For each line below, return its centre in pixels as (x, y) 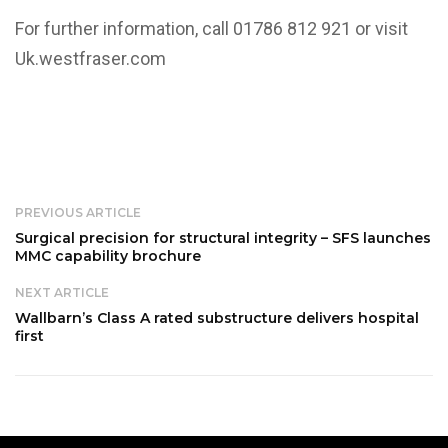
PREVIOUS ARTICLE (78, 213)
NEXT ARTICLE (62, 293)
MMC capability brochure (108, 256)
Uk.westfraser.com (90, 59)
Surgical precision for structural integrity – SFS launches (223, 238)
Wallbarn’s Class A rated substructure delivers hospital (217, 318)
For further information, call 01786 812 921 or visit (211, 29)
